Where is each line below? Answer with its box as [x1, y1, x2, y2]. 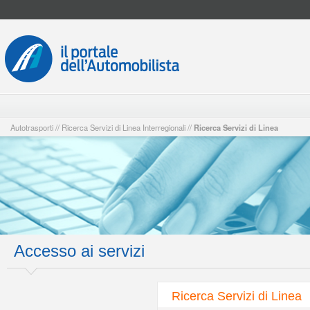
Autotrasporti [10, 122, 53, 133]
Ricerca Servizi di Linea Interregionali [62, 122, 185, 133]
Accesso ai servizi [14, 241, 145, 260]
